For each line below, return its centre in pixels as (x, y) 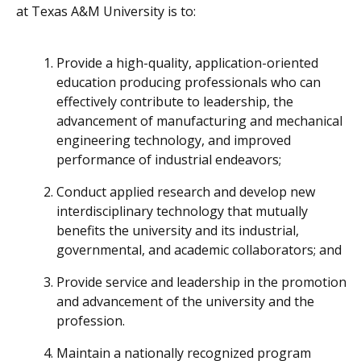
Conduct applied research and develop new (186, 192)
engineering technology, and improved (174, 141)
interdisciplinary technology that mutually (182, 212)
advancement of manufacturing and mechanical (199, 121)
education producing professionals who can (189, 83)
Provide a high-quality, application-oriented (187, 63)
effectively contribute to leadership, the (175, 102)
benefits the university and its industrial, (178, 231)
